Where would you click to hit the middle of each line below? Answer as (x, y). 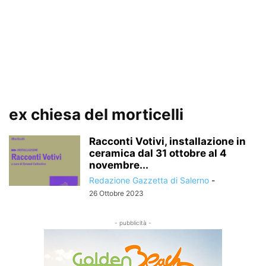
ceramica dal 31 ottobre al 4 (158, 153)
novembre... (119, 165)
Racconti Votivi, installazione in (167, 141)
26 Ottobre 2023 (116, 193)
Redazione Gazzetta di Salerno (149, 180)
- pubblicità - (133, 223)
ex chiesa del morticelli (96, 114)
